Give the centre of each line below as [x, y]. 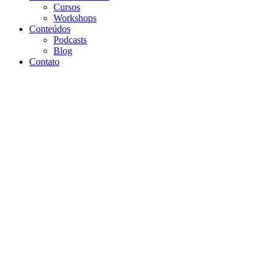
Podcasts [70, 40]
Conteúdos [50, 29]
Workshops [75, 18]
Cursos [67, 7]
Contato [44, 62]
